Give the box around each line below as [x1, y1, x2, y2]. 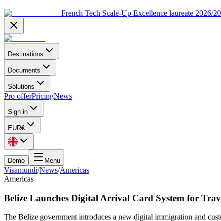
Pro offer [4, 92, 32, 100]
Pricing [32, 92, 54, 100]
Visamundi [4, 166, 37, 174]
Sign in [8, 108, 28, 115]
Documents [8, 67, 40, 74]
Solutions [8, 83, 35, 90]
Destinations [8, 50, 43, 58]
